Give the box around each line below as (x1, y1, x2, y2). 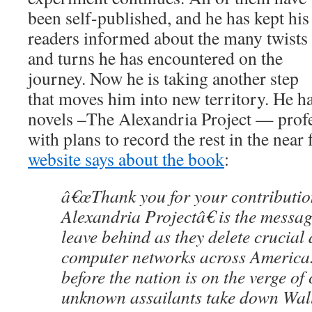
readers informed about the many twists (28, 26, 308, 49)
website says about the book (28, 147, 224, 171)
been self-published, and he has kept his (28, 6, 309, 29)
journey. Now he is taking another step (28, 66, 299, 90)
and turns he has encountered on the (28, 46, 283, 70)
